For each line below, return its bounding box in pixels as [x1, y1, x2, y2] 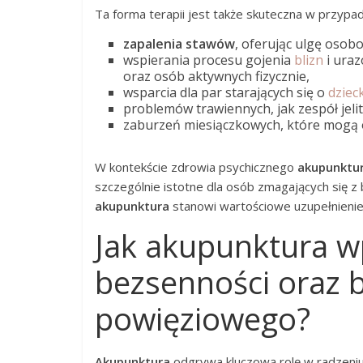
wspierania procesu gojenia [123, 51, 294, 69]
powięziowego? [95, 297, 310, 340]
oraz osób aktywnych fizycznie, [123, 67, 310, 85]
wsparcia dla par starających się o [123, 83, 328, 101]
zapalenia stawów [123, 35, 235, 53]
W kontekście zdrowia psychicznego [95, 159, 297, 175]
